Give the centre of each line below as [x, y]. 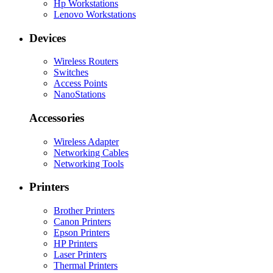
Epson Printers [82, 233]
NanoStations [80, 94]
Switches [71, 73]
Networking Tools [89, 163]
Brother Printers [84, 211]
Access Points [80, 83]
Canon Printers [82, 222]
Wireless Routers [86, 62]
